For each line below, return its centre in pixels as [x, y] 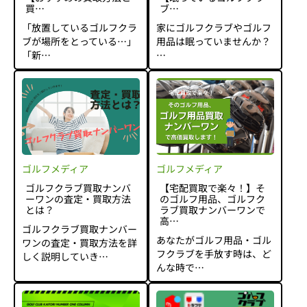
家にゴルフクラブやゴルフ [214, 27]
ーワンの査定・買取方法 [78, 199]
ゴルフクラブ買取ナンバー [79, 229]
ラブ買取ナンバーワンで [212, 210]
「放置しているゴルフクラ [79, 27]
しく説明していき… [65, 256]
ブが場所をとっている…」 [79, 41]
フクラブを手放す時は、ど [214, 254]
